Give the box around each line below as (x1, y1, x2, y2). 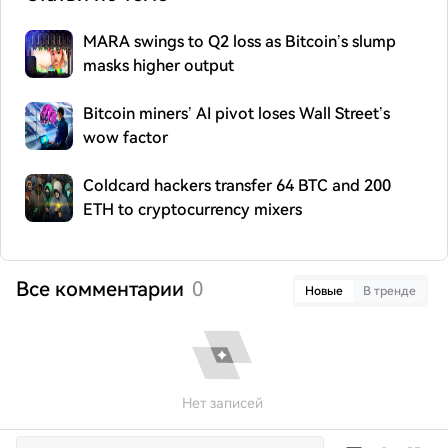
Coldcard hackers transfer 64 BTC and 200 (83, 176, 391, 195)
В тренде (363, 284, 416, 298)
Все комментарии (16, 277, 184, 301)
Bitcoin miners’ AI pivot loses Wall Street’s (83, 104, 390, 123)
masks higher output (83, 56, 234, 75)
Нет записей (181, 395, 263, 411)
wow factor (83, 128, 168, 147)
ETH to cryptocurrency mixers (83, 200, 302, 219)
